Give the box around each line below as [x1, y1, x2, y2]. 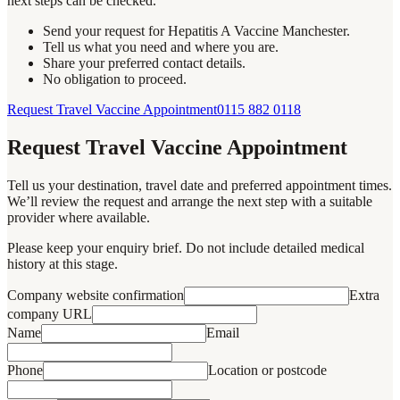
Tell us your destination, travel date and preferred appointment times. [7, 177, 392, 193]
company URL [7, 305, 92, 321]
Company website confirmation [7, 287, 184, 303]
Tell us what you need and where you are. [43, 38, 279, 54]
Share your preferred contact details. [43, 54, 246, 71]
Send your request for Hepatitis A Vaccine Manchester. [43, 22, 350, 38]
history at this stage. [7, 255, 118, 271]
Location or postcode [208, 362, 327, 378]
